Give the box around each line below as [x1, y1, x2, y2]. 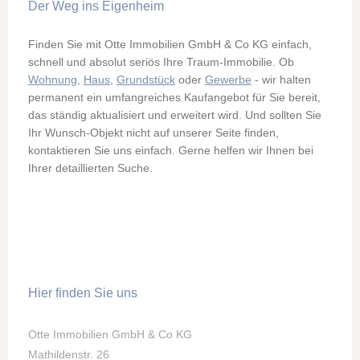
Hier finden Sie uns [28, 286, 137, 301]
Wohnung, [28, 73, 80, 87]
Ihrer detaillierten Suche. [28, 162, 153, 175]
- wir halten [252, 73, 311, 87]
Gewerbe [205, 73, 252, 87]
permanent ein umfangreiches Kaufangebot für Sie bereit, [28, 91, 321, 104]
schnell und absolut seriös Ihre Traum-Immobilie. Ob [28, 55, 294, 69]
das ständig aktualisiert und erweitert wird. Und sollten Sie [28, 108, 321, 122]
